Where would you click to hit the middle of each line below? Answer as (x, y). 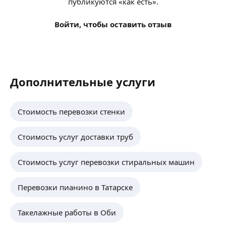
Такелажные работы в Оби (67, 212)
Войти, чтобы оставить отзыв (113, 24)
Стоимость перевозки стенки (71, 111)
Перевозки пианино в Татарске (75, 187)
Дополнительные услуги (83, 81)
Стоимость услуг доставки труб (75, 136)
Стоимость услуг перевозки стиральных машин (106, 162)
